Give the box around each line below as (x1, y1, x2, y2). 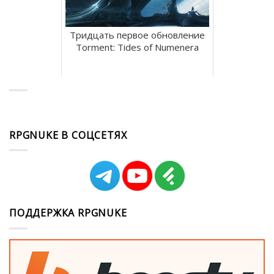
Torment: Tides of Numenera (76, 40, 199, 53)
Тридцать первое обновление (70, 28, 205, 41)
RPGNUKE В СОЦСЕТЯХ (9, 128, 127, 142)
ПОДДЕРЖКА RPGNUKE (9, 206, 127, 220)
